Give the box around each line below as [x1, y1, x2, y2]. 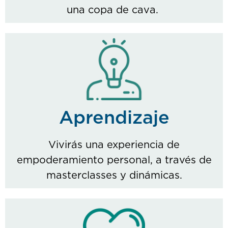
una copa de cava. [67, 5, 161, 15]
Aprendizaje [59, 109, 169, 128]
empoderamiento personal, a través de [16, 155, 212, 166]
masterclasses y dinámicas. [46, 170, 182, 181]
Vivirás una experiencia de [48, 140, 180, 151]
